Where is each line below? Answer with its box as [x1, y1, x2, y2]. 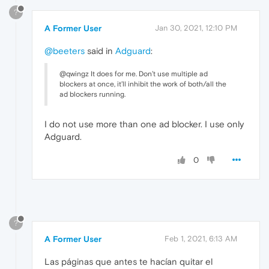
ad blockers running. [59, 90, 125, 99]
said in [85, 46, 115, 56]
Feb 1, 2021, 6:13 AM [165, 234, 237, 244]
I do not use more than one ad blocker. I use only [44, 119, 244, 130]
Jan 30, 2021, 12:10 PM [155, 23, 237, 33]
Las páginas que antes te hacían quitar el [44, 256, 213, 267]
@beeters [44, 46, 85, 56]
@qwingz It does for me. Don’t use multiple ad [59, 70, 208, 79]
